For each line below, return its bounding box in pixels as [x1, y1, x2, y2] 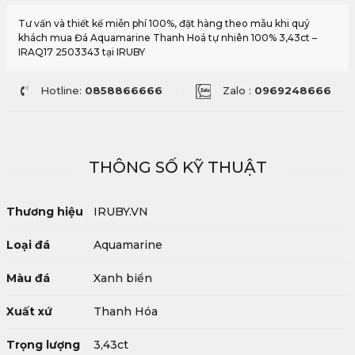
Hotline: [40, 84, 85, 97]
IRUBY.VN [94, 204, 148, 219]
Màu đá [6, 271, 50, 286]
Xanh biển [94, 271, 152, 286]
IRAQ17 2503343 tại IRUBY [18, 46, 145, 58]
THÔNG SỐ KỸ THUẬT [88, 158, 267, 177]
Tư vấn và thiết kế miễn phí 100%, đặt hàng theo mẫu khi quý [18, 17, 310, 29]
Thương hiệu [6, 204, 83, 219]
